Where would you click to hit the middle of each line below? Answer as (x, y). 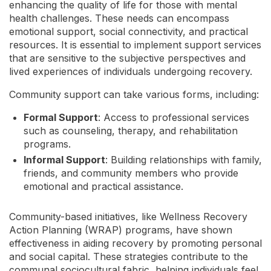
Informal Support (64, 160)
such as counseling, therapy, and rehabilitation (131, 131)
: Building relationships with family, (184, 160)
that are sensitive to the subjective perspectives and (127, 58)
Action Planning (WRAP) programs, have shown (121, 230)
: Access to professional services (174, 117)
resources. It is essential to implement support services (135, 45)
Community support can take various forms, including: (134, 94)
